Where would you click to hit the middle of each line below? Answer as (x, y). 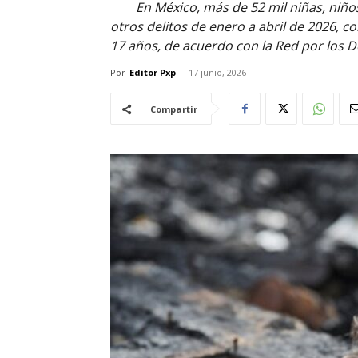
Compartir (174, 109)
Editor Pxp (153, 72)
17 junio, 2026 (217, 72)
